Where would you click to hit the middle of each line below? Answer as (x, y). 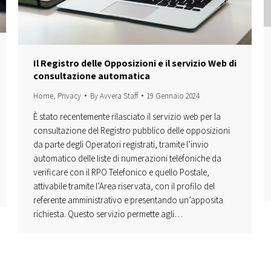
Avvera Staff (119, 96)
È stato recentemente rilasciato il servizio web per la (127, 116)
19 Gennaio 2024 (173, 96)
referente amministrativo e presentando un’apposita (128, 200)
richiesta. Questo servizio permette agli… (108, 214)
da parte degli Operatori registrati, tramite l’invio (121, 144)
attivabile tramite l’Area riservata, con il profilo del (124, 186)
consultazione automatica (92, 76)
